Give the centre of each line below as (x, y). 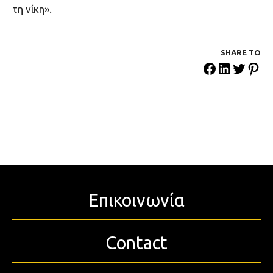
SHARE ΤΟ (241, 53)
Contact (136, 243)
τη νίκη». (32, 9)
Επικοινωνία (136, 200)
